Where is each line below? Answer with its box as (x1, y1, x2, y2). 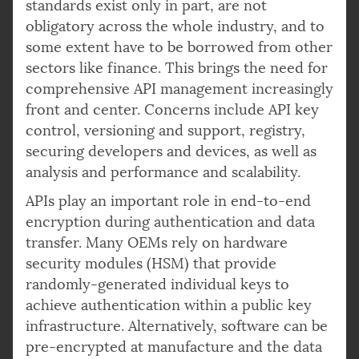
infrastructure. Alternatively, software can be (26, 317, 328, 335)
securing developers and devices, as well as (26, 142, 317, 160)
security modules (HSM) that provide (26, 254, 276, 272)
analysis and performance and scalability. (26, 163, 301, 181)
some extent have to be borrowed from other (26, 38, 333, 56)
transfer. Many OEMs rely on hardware (26, 233, 288, 252)
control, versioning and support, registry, (26, 121, 305, 139)
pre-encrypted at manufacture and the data (26, 337, 322, 356)
